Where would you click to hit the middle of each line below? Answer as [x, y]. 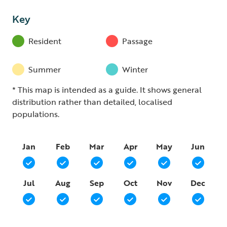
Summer [45, 69]
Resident [45, 41]
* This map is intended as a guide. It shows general [107, 90]
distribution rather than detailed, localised [92, 102]
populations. [36, 114]
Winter [135, 69]
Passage [137, 41]
